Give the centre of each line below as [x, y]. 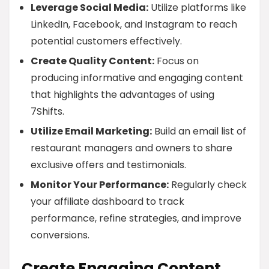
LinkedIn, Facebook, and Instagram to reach [134, 24]
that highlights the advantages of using [122, 95]
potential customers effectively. [106, 41]
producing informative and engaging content [137, 78]
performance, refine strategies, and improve [136, 218]
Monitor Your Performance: [100, 185]
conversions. [60, 235]
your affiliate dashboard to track [107, 201]
